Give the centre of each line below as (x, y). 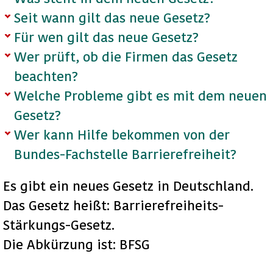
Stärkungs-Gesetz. (59, 225)
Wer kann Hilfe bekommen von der (122, 134)
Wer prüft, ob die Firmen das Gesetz (126, 56)
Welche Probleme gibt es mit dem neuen (140, 95)
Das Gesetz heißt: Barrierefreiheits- (113, 205)
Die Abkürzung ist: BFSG (76, 244)
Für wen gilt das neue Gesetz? (106, 37)
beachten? (46, 76)
